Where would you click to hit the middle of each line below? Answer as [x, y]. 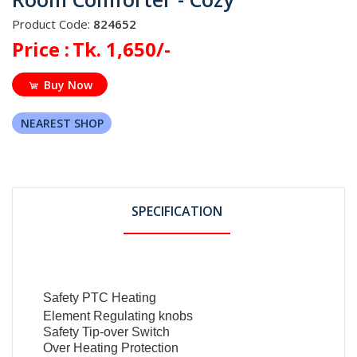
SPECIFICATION [177, 211]
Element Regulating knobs [118, 316]
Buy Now [68, 84]
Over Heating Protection [111, 347]
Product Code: [53, 24]
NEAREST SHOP [62, 123]
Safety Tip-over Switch [107, 331]
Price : [41, 49]
